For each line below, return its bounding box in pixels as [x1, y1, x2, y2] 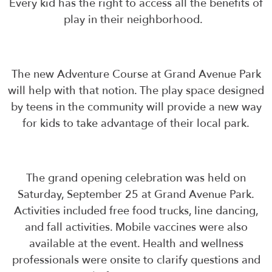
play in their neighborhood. [64, 12, 208, 28]
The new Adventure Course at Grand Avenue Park [11, 67, 261, 83]
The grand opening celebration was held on [26, 171, 246, 186]
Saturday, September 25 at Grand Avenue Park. [18, 187, 254, 203]
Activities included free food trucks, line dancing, [13, 203, 259, 219]
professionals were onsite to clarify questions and [12, 253, 260, 268]
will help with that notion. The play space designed [8, 83, 264, 99]
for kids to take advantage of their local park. [22, 116, 250, 132]
